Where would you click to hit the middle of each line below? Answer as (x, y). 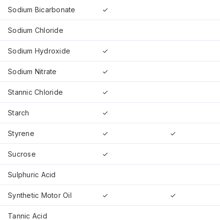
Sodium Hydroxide (39, 51)
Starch (19, 112)
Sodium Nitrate (32, 71)
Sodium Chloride (36, 30)
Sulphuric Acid (32, 174)
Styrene (21, 133)
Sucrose (22, 154)
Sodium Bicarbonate (42, 9)
